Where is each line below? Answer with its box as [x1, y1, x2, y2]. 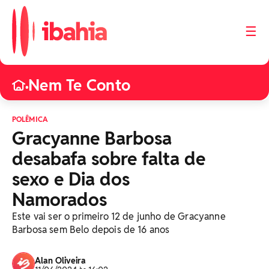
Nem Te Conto [28, 75, 131, 95]
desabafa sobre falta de [12, 147, 205, 171]
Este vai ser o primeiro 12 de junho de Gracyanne [12, 210, 226, 223]
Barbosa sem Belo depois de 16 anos [12, 223, 170, 236]
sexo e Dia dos [12, 168, 130, 191]
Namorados [12, 188, 107, 211]
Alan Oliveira [35, 255, 86, 266]
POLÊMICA [12, 115, 48, 124]
